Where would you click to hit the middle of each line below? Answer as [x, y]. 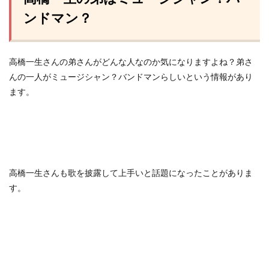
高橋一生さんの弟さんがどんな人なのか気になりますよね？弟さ [131, 62]
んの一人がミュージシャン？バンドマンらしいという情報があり [131, 77]
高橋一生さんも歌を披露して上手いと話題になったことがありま [131, 173]
